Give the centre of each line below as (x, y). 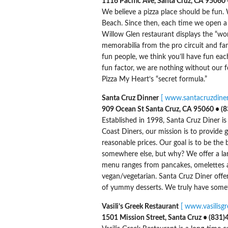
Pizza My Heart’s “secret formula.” (154, 79)
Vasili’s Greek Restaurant (140, 206)
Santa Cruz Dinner (130, 98)
